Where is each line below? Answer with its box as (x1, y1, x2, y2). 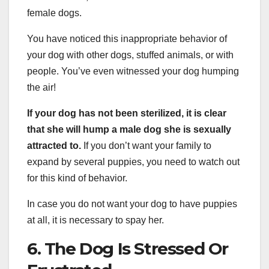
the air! (27, 82, 56, 93)
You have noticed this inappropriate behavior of (27, 34, 227, 44)
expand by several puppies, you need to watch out (27, 157, 240, 168)
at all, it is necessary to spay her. (27, 215, 164, 226)
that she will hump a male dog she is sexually (27, 124, 231, 135)
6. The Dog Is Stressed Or (27, 238, 229, 259)
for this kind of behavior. (27, 173, 127, 184)
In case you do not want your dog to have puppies (27, 199, 237, 210)
